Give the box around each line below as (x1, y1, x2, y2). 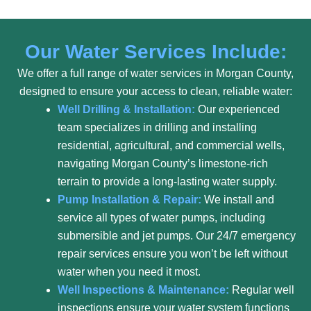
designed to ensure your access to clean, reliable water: (19, 85, 292, 97)
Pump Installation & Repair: (58, 194, 201, 205)
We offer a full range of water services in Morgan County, (17, 67, 294, 79)
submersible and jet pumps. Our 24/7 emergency (58, 230, 296, 242)
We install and (201, 194, 274, 205)
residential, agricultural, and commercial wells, (58, 140, 285, 151)
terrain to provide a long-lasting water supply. (58, 176, 277, 187)
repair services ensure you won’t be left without (58, 248, 287, 260)
